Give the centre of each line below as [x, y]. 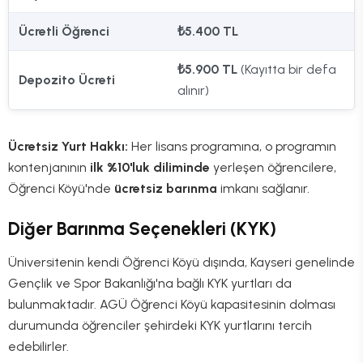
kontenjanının [49, 167]
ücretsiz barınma [166, 188]
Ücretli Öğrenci [64, 31]
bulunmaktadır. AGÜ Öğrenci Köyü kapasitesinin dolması [172, 304]
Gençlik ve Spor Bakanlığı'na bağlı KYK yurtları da [150, 283]
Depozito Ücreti [67, 79]
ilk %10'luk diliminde [150, 167]
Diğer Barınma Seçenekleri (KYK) [142, 229]
